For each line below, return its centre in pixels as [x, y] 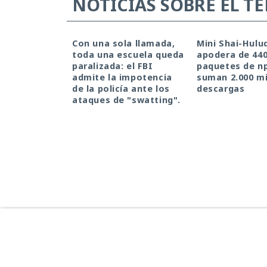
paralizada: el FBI [113, 66]
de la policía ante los [121, 88]
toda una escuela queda [128, 54]
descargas [221, 88]
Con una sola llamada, [124, 43]
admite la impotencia [122, 77]
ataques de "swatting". [126, 100]
